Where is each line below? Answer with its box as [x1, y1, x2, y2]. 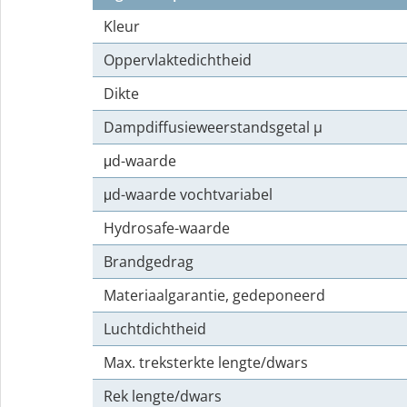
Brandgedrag [104, 252, 194, 272]
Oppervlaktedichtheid [104, 50, 252, 70]
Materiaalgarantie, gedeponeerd [104, 285, 325, 305]
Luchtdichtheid [104, 319, 206, 339]
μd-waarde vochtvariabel [104, 184, 273, 204]
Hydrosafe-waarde [104, 218, 230, 238]
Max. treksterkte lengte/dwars [104, 352, 308, 372]
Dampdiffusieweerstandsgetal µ [104, 117, 323, 137]
